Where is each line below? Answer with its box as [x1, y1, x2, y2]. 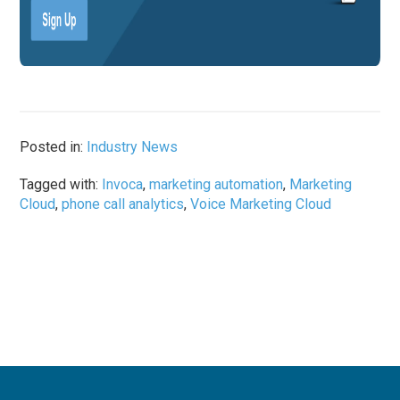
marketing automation [149, 176, 284, 194]
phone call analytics [62, 196, 185, 213]
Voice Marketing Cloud [190, 196, 332, 213]
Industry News [87, 138, 179, 156]
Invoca [102, 176, 144, 194]
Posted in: [20, 138, 87, 156]
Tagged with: [20, 176, 103, 194]
